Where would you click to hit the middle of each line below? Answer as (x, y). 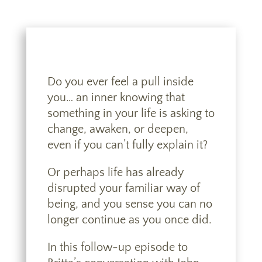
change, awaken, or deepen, (118, 129)
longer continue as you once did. (129, 220)
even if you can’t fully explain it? (127, 145)
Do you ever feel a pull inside (120, 82)
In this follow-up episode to (117, 247)
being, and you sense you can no (130, 204)
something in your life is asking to (131, 113)
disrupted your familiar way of (123, 188)
